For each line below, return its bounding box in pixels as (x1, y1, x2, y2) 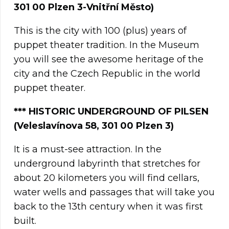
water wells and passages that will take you (14, 187, 215, 198)
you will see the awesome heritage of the (14, 54, 203, 65)
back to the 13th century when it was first (14, 201, 203, 213)
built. (14, 215, 36, 227)
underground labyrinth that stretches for (14, 158, 200, 170)
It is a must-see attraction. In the (14, 144, 162, 155)
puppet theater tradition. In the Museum (14, 39, 199, 51)
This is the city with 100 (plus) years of (14, 25, 187, 37)
